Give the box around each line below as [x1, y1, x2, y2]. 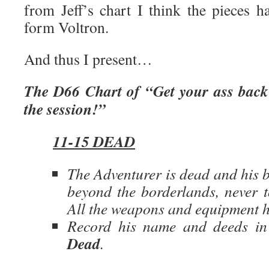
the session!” [24, 98, 106, 119]
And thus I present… [24, 49, 153, 69]
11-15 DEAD [53, 130, 135, 152]
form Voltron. [24, 17, 109, 37]
